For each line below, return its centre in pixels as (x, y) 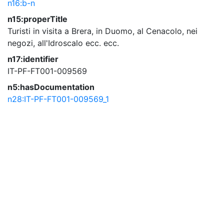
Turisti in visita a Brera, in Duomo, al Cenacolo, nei (102, 31)
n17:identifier (33, 59)
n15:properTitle (37, 19)
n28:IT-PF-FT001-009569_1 (58, 99)
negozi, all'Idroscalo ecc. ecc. (63, 43)
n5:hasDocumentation (51, 87)
